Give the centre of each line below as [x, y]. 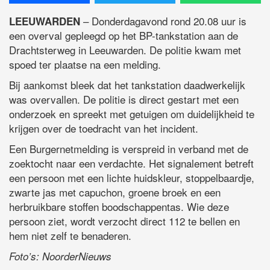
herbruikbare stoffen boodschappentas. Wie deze [119, 206]
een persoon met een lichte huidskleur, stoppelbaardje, [132, 177]
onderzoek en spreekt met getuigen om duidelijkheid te [132, 113]
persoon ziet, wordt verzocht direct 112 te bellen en [124, 221]
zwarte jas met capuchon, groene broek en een [115, 192]
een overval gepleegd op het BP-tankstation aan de [124, 35]
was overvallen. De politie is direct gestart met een [124, 99]
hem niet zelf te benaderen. [70, 235]
